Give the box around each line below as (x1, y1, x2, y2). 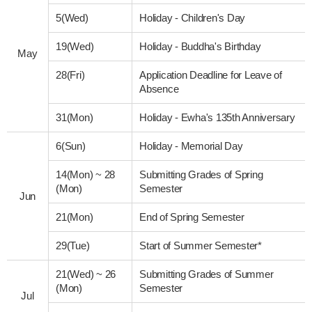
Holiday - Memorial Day (139, 139, 243, 152)
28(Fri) (56, 68, 85, 81)
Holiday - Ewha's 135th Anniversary (139, 111, 295, 123)
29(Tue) (56, 239, 90, 251)
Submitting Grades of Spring (139, 168, 263, 180)
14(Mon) (56, 168, 96, 180)
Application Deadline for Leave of (139, 68, 282, 81)
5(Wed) (56, 11, 88, 24)
